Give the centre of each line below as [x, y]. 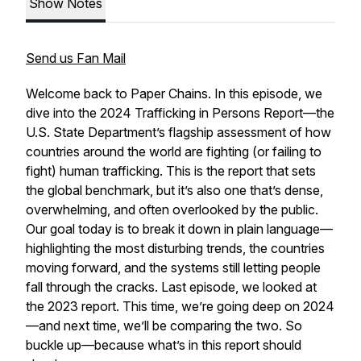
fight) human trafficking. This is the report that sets [171, 171]
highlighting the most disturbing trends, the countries [175, 248]
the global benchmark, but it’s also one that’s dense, [174, 190]
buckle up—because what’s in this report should [164, 345]
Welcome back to [78, 93]
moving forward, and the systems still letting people [173, 268]
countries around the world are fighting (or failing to [174, 151]
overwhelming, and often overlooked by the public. [172, 210]
